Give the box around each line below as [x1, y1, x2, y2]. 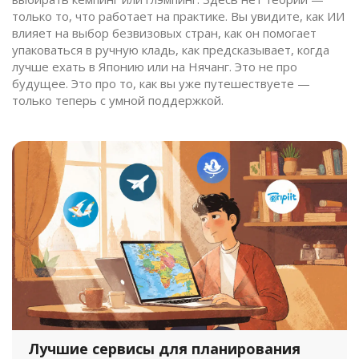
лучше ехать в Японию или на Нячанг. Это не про [12, 58, 297, 75]
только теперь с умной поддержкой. [12, 92, 224, 109]
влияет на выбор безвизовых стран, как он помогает [12, 25, 317, 42]
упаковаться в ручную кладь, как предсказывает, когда [12, 42, 329, 58]
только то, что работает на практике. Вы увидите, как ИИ [12, 8, 345, 25]
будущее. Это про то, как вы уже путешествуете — [12, 75, 310, 92]
